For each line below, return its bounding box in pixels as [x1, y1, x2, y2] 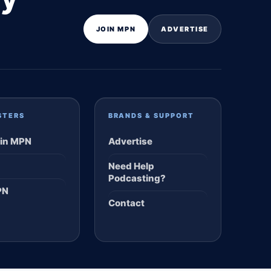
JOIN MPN [96, 25, 136, 33]
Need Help [108, 160, 154, 172]
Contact [108, 197, 145, 209]
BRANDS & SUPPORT [108, 111, 195, 120]
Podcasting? [108, 172, 166, 184]
